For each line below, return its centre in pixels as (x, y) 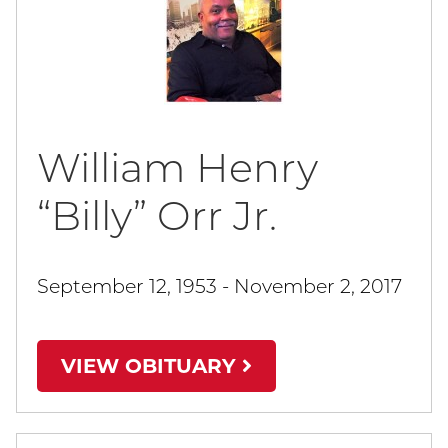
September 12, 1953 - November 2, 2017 (219, 286)
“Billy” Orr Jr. (157, 215)
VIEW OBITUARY (151, 366)
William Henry (177, 167)
